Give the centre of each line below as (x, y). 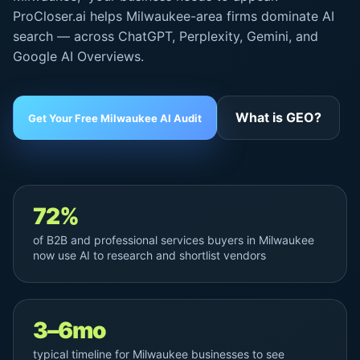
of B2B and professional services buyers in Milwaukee (174, 240)
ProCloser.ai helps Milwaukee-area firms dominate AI (174, 16)
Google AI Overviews (77, 56)
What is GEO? (278, 117)
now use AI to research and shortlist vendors (149, 255)
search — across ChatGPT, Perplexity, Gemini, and (166, 36)
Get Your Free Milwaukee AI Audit (115, 118)
